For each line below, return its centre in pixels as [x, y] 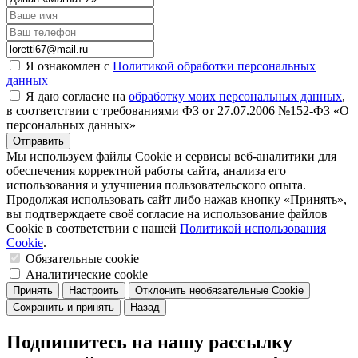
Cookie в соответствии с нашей [93, 229]
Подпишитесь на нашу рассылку [149, 342]
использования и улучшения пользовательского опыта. [156, 185]
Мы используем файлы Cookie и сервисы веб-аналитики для [171, 157]
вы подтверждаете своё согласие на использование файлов [167, 214]
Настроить [94, 291]
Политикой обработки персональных [214, 66]
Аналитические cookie [87, 275]
